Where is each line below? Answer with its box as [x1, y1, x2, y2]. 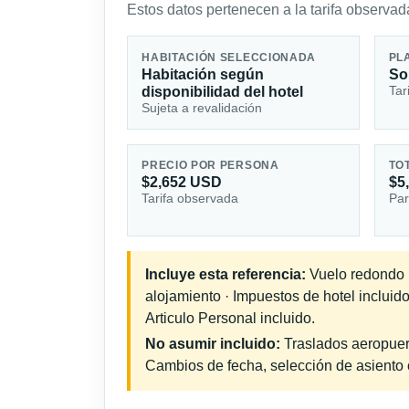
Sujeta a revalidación [142, 100, 263, 115]
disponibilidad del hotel [142, 83, 304, 100]
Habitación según [142, 66, 265, 82]
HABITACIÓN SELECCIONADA [142, 51, 317, 63]
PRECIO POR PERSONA [142, 160, 279, 172]
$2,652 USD [142, 174, 223, 191]
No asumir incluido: [145, 336, 280, 352]
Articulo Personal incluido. [145, 310, 315, 327]
